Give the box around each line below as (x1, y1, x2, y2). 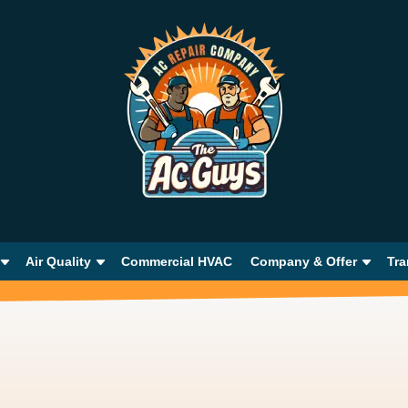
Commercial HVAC (120, 254, 232, 269)
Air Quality (25, 254, 91, 269)
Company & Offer (250, 254, 357, 269)
